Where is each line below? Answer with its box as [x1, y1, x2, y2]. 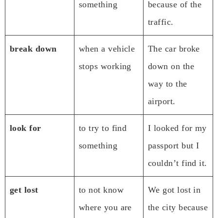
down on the [148, 61, 194, 71]
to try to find [79, 123, 127, 133]
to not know [79, 184, 124, 195]
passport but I [148, 140, 200, 150]
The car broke [148, 43, 200, 54]
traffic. [148, 17, 174, 27]
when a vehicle [79, 43, 135, 54]
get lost [10, 184, 38, 195]
